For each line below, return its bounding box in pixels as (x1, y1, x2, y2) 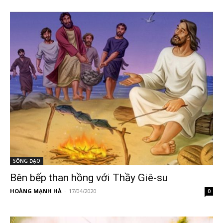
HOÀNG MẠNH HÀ (10, 187, 62, 195)
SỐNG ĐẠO (13, 157, 40, 164)
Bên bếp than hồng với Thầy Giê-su (10, 171, 168, 184)
